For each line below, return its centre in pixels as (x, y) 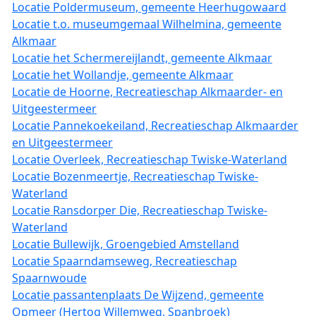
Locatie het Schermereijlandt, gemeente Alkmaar (142, 58)
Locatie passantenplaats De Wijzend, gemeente (138, 295)
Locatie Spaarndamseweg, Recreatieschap (124, 261)
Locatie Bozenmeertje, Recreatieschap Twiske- (135, 176)
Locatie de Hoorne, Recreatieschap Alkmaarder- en (147, 92)
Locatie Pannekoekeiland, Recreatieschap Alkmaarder (155, 126)
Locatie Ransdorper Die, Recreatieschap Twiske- (140, 210)
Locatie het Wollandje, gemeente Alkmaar (123, 75)
